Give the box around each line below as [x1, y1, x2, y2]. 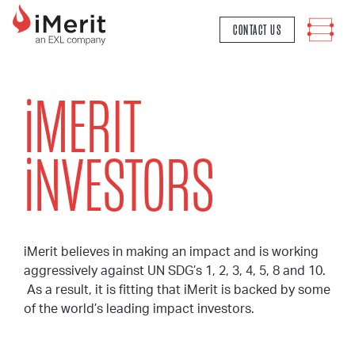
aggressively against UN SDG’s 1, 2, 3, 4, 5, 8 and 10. [24, 265, 326, 277]
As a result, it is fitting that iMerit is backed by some [24, 284, 330, 296]
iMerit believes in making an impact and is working [24, 246, 319, 258]
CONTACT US [233, 21, 281, 39]
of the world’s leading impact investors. [24, 303, 254, 315]
